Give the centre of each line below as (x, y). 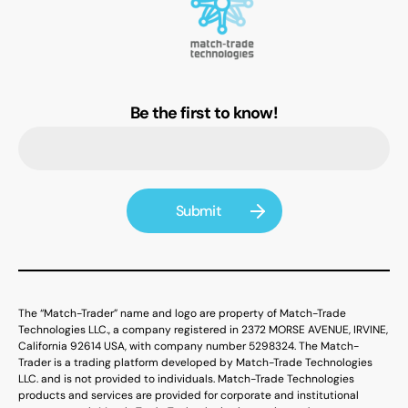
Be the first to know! (204, 113)
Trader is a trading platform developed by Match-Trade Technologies (195, 363)
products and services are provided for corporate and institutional (189, 396)
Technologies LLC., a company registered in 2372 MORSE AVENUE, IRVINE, (203, 330)
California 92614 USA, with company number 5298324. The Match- (189, 347)
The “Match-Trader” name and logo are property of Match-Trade (182, 314)
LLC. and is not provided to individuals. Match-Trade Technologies (186, 379)
